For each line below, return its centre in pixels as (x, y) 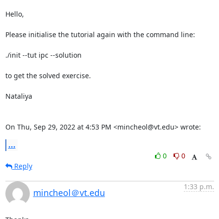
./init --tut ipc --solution (43, 55)
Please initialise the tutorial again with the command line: (100, 34)
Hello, (14, 14)
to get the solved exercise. (48, 76)
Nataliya (19, 96)
